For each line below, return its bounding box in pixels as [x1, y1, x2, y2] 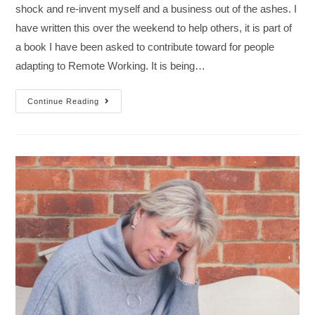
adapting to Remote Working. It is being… [15, 59, 206, 72]
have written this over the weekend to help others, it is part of [15, 21, 292, 34]
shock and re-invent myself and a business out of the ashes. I [15, 2, 297, 15]
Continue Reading [27, 96, 100, 105]
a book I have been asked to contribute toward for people [15, 40, 275, 53]
